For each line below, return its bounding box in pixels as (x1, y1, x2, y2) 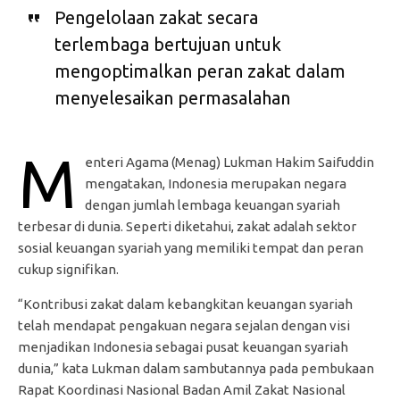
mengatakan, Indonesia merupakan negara (85, 176, 346, 192)
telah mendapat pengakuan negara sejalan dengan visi (18, 318, 350, 334)
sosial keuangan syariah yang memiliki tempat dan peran (18, 240, 363, 256)
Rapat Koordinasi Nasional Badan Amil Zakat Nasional (18, 382, 346, 398)
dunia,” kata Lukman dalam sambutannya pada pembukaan (18, 361, 374, 377)
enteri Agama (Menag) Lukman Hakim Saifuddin (85, 154, 374, 171)
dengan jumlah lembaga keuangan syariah (85, 197, 340, 213)
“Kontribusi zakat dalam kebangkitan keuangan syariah (18, 296, 353, 312)
